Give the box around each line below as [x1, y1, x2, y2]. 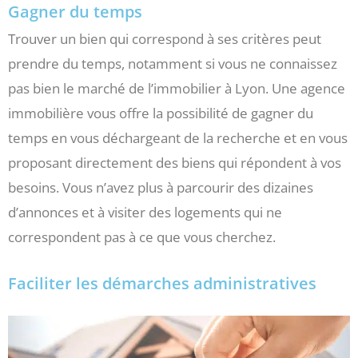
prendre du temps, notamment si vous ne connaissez [8, 54, 337, 73]
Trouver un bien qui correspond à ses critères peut [8, 29, 321, 48]
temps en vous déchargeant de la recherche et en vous [8, 128, 348, 147]
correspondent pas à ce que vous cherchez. [8, 227, 276, 246]
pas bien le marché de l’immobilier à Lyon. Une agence [8, 78, 345, 97]
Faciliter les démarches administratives [8, 272, 316, 294]
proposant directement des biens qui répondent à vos [8, 153, 341, 172]
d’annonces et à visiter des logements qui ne [8, 202, 282, 221]
